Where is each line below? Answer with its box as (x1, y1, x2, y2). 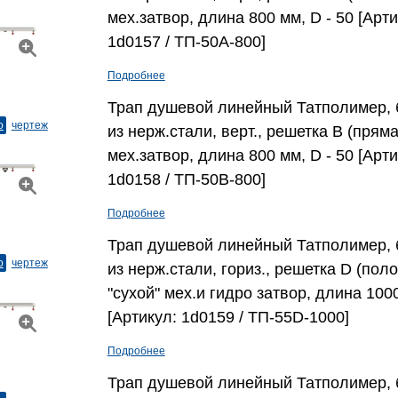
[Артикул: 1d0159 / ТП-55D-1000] (107, 308, 349, 326)
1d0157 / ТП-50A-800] (107, 33, 266, 51)
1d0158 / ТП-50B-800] (107, 171, 266, 188)
